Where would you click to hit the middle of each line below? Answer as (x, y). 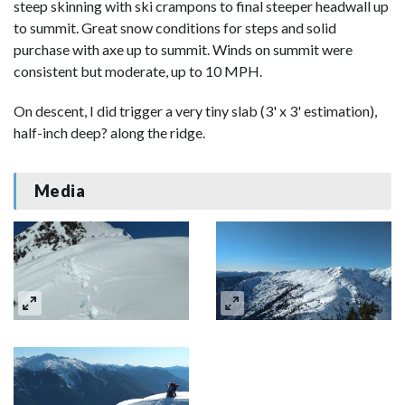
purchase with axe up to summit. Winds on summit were (183, 49)
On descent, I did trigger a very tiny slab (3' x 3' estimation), (195, 110)
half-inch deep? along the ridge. (109, 132)
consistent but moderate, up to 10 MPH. (138, 71)
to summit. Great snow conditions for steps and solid (175, 27)
